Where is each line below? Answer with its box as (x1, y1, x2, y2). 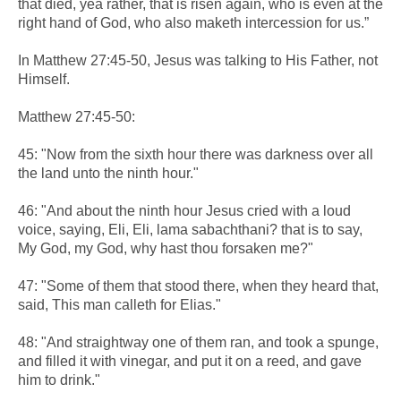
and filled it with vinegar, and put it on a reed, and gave (18, 353, 362, 369)
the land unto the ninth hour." (18, 165, 199, 181)
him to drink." (18, 371, 100, 388)
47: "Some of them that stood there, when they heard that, (18, 277, 379, 294)
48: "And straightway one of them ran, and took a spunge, (18, 334, 379, 350)
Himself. (18, 71, 70, 87)
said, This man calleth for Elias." (18, 296, 221, 312)
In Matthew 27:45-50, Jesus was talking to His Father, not (18, 52, 378, 68)
